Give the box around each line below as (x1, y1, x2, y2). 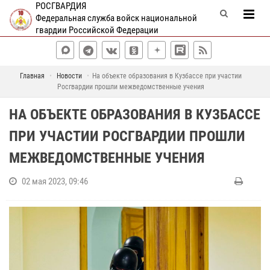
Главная (19, 72, 45, 80)
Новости (56, 72, 82, 80)
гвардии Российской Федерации (35, 25, 159, 36)
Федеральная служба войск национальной (35, 13, 197, 24)
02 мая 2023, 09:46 (22, 176, 88, 187)
